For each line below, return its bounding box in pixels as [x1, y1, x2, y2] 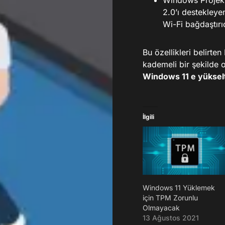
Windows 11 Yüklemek [143, 183, 215, 192]
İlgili [143, 113, 154, 121]
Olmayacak [143, 203, 180, 212]
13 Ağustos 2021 [143, 213, 199, 222]
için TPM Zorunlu [143, 193, 198, 202]
